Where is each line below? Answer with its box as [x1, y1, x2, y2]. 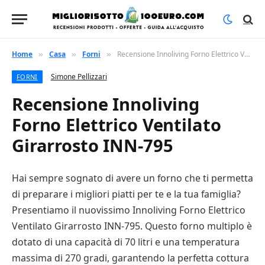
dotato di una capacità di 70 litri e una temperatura [12, 235, 240, 248]
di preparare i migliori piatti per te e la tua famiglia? [12, 188, 241, 201]
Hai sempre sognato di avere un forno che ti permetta [12, 172, 253, 185]
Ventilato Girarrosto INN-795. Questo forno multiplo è [12, 219, 252, 232]
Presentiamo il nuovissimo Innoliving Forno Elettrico [12, 203, 245, 216]
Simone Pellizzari [50, 72, 107, 82]
